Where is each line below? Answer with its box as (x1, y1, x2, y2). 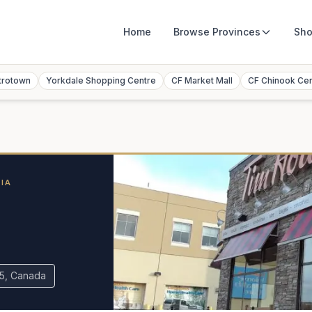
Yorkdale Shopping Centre (46, 75, 156, 86)
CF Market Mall (171, 75, 233, 86)
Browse (173, 26, 212, 38)
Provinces (212, 26, 260, 38)
